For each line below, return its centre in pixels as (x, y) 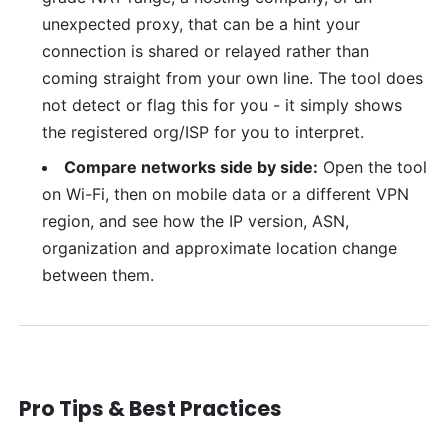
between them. (97, 275)
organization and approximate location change (219, 248)
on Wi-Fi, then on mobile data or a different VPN (225, 194)
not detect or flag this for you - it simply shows (221, 105)
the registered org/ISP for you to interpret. (202, 132)
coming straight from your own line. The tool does (232, 78)
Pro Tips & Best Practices (151, 409)
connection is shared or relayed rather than (205, 51)
